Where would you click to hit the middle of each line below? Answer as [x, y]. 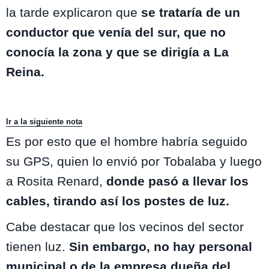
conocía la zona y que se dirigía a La [117, 52]
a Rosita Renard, [56, 181]
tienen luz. [38, 247]
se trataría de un [189, 13]
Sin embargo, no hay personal [161, 247]
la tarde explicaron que [72, 13]
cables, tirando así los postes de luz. [119, 201]
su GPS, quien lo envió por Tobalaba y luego [134, 162]
